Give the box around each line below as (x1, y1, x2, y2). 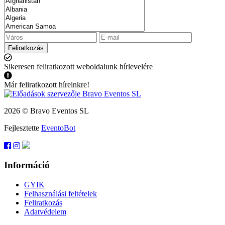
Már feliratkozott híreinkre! (4, 80, 89, 89)
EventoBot (41, 123, 75, 132)
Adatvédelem (24, 207, 66, 216)
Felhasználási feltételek (24, 189, 97, 198)
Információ (4, 160, 50, 171)
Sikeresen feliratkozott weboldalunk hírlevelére (4, 62, 153, 71)
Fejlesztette (4, 123, 41, 132)
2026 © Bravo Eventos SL (4, 106, 89, 115)
